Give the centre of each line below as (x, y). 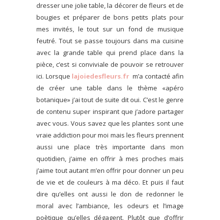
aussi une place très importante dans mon (110, 147)
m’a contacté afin (157, 76)
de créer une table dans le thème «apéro (110, 88)
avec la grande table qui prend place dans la (110, 52)
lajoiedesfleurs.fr (100, 76)
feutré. (46, 41)
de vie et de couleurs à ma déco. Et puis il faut (110, 182)
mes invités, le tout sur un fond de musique (110, 29)
